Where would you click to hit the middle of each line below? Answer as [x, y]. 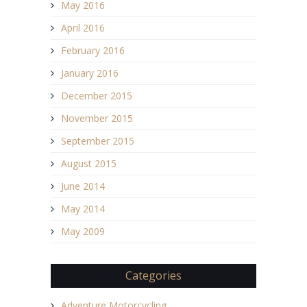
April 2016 [83, 27]
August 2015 [89, 163]
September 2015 [98, 140]
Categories [153, 275]
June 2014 [83, 186]
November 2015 [97, 118]
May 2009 [83, 231]
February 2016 [93, 50]
